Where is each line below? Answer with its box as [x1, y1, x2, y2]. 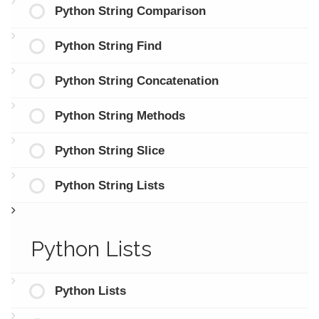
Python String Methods [54, 108, 185, 122]
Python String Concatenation [54, 73, 219, 88]
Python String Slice [54, 143, 164, 157]
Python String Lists [54, 178, 164, 192]
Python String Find [54, 38, 162, 53]
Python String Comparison [54, 4, 206, 18]
